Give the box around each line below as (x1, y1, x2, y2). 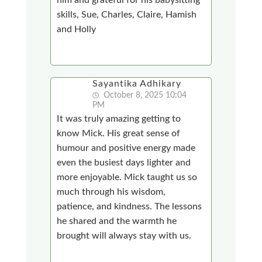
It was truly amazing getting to (57, 113, 181, 123)
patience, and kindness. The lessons (57, 201, 202, 211)
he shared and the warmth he (57, 216, 177, 226)
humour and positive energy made (57, 143, 196, 153)
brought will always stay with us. (57, 230, 192, 240)
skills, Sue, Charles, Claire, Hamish (57, 9, 197, 19)
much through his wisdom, (57, 187, 166, 196)
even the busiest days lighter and (57, 157, 191, 167)
